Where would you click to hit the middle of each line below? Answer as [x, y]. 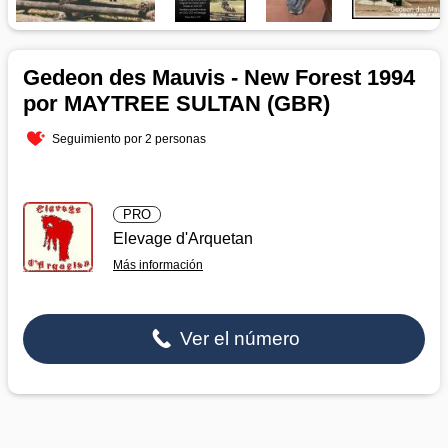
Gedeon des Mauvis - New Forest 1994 [219, 77]
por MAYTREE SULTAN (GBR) [176, 103]
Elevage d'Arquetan [183, 238]
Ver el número [237, 338]
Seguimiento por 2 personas [129, 138]
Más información [158, 264]
